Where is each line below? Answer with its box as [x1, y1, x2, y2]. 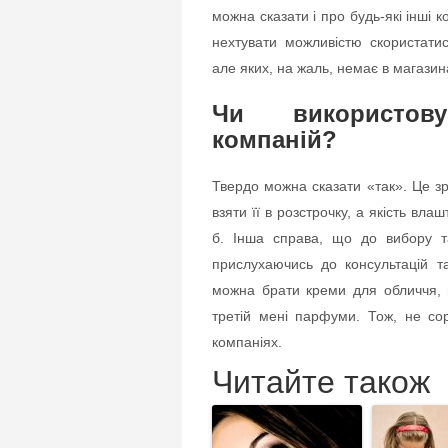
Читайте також [212, 363, 430, 400]
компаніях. [212, 333, 282, 350]
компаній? [212, 125, 337, 153]
